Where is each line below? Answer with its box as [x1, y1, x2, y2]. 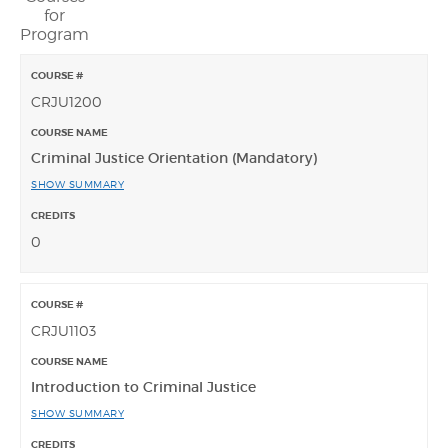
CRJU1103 [31, 322, 96, 340]
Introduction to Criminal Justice [31, 378, 256, 397]
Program [20, 25, 89, 45]
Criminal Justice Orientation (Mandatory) [31, 149, 317, 168]
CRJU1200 [31, 93, 102, 111]
